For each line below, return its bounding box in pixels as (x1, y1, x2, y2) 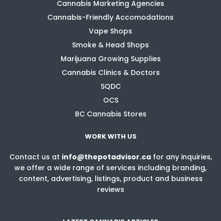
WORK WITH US (84, 129, 137, 142)
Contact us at (9, 152, 62, 162)
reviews (97, 184, 124, 194)
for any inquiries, (150, 152, 212, 162)
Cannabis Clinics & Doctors (61, 68, 160, 77)
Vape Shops (89, 26, 132, 36)
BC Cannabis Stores (74, 109, 147, 119)
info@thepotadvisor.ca (61, 152, 151, 162)
